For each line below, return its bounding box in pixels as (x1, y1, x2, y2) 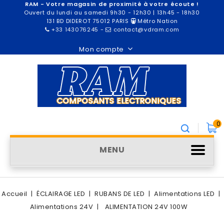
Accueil (1, 189, 27, 198)
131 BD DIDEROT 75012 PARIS (46, 17, 131, 25)
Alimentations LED (154, 189, 215, 198)
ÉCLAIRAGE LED (36, 189, 85, 198)
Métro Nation (135, 17, 178, 25)
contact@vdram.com (113, 25, 179, 33)
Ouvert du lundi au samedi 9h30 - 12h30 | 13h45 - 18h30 (24, 8, 200, 16)
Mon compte (79, 44, 124, 54)
